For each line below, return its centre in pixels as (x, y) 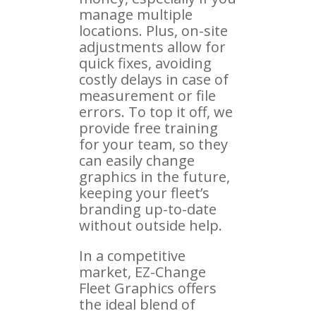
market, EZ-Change (142, 272)
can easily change (137, 160)
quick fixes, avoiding (145, 63)
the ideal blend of (137, 304)
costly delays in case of (154, 79)
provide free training (148, 128)
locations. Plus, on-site (153, 30)
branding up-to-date (148, 209)
